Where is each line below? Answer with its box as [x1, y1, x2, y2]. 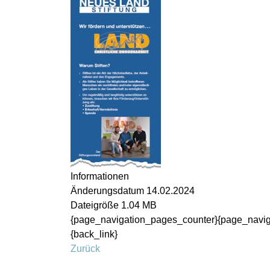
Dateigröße [71, 200, 119, 210]
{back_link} [71, 229, 118, 239]
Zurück [71, 243, 100, 254]
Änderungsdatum [71, 186, 144, 196]
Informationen [71, 171, 129, 181]
